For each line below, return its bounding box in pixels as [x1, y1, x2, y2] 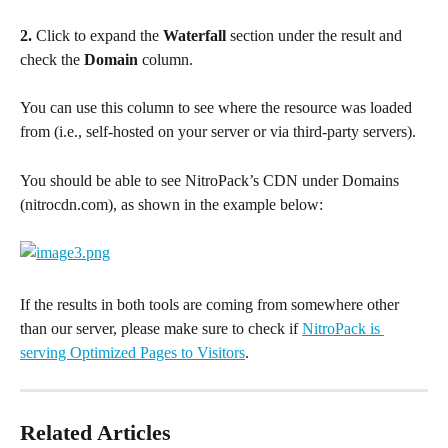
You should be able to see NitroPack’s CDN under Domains [20, 171, 403, 189]
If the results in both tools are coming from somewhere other [20, 295, 403, 313]
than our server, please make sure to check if [20, 319, 302, 337]
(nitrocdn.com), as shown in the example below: [20, 195, 323, 213]
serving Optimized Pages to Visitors [20, 343, 245, 361]
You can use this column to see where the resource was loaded [20, 99, 416, 117]
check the [20, 50, 84, 68]
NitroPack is [302, 319, 384, 337]
